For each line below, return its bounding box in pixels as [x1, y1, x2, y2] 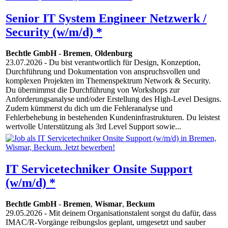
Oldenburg [95, 49, 132, 58]
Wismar [95, 199, 122, 209]
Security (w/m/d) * [6, 25, 102, 39]
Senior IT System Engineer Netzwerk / [6, 11, 207, 25]
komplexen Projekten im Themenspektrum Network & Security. [6, 76, 211, 85]
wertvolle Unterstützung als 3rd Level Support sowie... [6, 122, 181, 131]
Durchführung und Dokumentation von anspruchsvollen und [6, 67, 200, 76]
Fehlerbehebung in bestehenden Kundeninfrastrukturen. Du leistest [6, 113, 220, 122]
